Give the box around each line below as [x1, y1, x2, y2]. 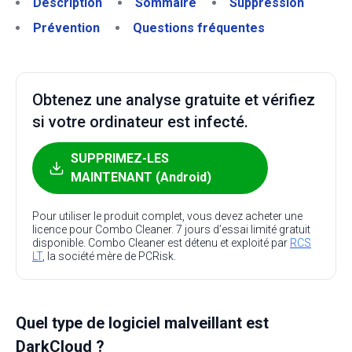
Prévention [33, 20, 100, 35]
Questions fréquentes [133, 20, 265, 35]
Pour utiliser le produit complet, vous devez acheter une [32, 210, 302, 222]
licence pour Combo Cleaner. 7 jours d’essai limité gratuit [32, 223, 310, 236]
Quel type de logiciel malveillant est [16, 313, 269, 332]
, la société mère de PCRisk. [42, 250, 176, 262]
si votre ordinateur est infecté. [32, 112, 248, 131]
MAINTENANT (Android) [71, 170, 211, 185]
